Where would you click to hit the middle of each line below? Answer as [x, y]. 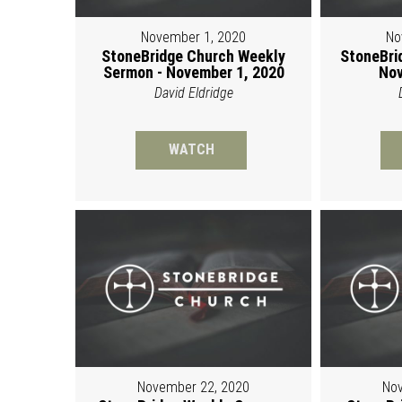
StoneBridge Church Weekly [194, 56]
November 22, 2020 [194, 387]
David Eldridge [193, 92]
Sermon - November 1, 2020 [193, 72]
